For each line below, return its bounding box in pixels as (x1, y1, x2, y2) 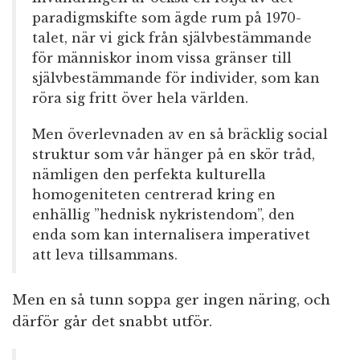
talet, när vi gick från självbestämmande (32, 30, 312, 47)
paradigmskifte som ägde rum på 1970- (32, 10, 301, 27)
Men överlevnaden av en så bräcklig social (32, 126, 328, 143)
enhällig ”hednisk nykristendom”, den (32, 207, 295, 223)
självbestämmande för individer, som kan (32, 70, 320, 87)
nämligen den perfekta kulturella (32, 166, 266, 183)
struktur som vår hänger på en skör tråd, (32, 146, 315, 163)
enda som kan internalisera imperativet (32, 227, 310, 243)
